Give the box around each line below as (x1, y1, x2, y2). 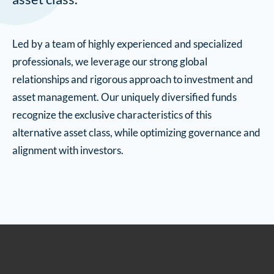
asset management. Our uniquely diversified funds (12, 91, 237, 103)
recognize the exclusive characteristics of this (12, 108, 212, 121)
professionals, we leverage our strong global (12, 55, 207, 68)
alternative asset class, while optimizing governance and (12, 126, 261, 139)
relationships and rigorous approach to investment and (12, 73, 253, 86)
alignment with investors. (12, 144, 124, 157)
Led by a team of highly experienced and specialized (12, 37, 243, 50)
